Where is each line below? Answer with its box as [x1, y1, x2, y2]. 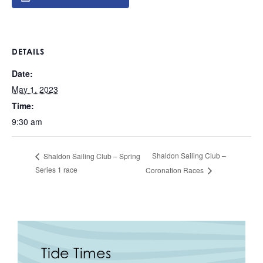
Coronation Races [146, 165, 206, 176]
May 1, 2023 [12, 83, 58, 95]
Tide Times [41, 244, 111, 262]
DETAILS [12, 46, 45, 56]
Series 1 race [35, 164, 77, 175]
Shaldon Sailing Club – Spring [42, 150, 140, 161]
